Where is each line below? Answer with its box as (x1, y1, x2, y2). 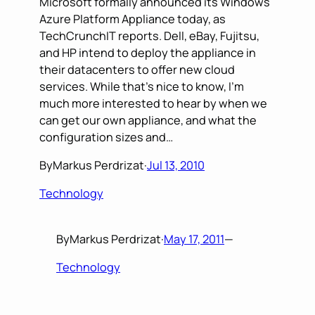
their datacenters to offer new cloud (39, 61, 235, 77)
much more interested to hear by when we (39, 95, 267, 111)
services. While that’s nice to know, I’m (39, 78, 244, 94)
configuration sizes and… (39, 129, 173, 145)
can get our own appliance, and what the (39, 112, 257, 128)
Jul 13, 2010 (147, 157, 205, 174)
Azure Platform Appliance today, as (39, 11, 226, 27)
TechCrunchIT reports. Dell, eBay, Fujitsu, (39, 27, 259, 44)
